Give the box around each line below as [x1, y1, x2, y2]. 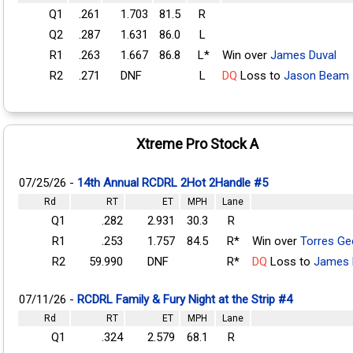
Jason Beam [284, 68, 349, 83]
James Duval [270, 47, 336, 62]
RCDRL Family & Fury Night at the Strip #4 [77, 292, 292, 307]
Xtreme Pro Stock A [136, 135, 258, 152]
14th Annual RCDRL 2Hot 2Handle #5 [77, 175, 268, 190]
